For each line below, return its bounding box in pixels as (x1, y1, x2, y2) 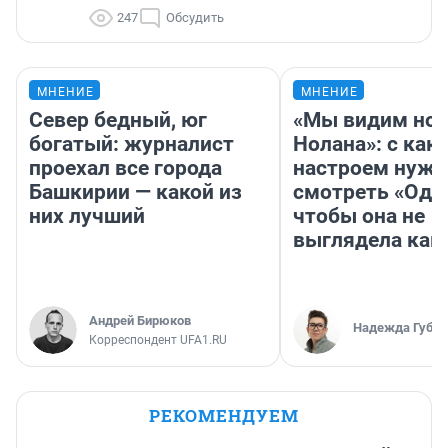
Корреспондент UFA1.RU (89, 333, 227, 348)
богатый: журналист (29, 132, 234, 157)
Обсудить (166, 10, 224, 26)
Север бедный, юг (29, 108, 207, 133)
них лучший (29, 204, 145, 229)
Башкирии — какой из (29, 180, 242, 205)
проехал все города (29, 156, 222, 181)
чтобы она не (293, 204, 425, 229)
